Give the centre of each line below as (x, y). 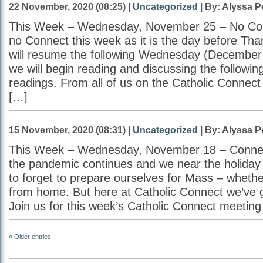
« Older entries (30, 237)
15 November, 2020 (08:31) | (71, 130)
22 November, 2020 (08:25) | (71, 6)
